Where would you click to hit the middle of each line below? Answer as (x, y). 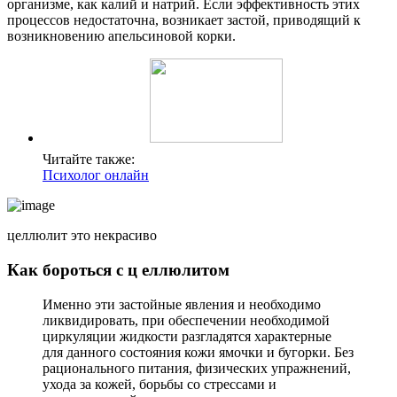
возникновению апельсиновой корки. (121, 36)
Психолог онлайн (96, 175)
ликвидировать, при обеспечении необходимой (186, 320)
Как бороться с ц (74, 270)
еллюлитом (186, 270)
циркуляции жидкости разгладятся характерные (187, 336)
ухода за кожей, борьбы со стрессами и (160, 384)
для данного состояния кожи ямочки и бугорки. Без (198, 352)
